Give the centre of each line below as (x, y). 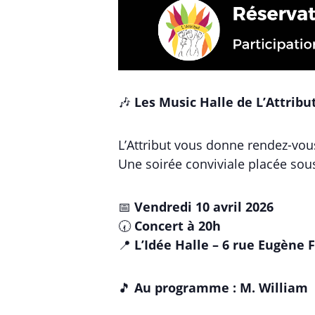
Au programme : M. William (221, 288)
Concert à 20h (178, 226)
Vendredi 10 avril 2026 (204, 207)
